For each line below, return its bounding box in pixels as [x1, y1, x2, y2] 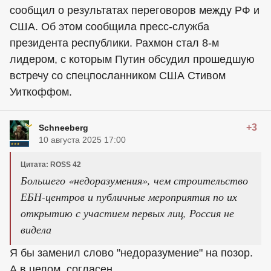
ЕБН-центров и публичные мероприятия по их [21, 189, 237, 204]
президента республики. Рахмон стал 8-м [10, 37, 219, 50]
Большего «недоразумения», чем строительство [21, 173, 248, 188]
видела [21, 222, 51, 237]
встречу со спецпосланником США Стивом [10, 70, 226, 82]
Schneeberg [39, 123, 88, 133]
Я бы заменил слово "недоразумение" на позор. [10, 247, 253, 260]
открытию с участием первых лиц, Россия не [21, 206, 234, 221]
